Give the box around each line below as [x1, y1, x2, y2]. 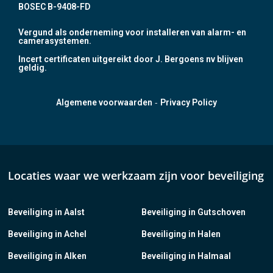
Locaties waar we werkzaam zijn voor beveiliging [8, 168, 264, 183]
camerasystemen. [18, 35, 91, 46]
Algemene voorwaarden [56, 97, 152, 107]
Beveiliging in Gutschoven [141, 207, 246, 217]
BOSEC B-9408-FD [18, 1, 90, 12]
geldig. [18, 62, 47, 73]
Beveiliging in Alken [8, 250, 87, 261]
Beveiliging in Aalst [8, 207, 85, 217]
